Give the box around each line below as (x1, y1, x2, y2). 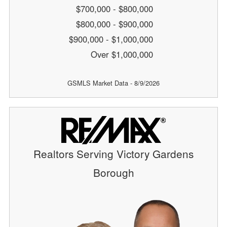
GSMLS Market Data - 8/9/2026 (67, 78, 160, 88)
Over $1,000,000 (91, 48, 156, 61)
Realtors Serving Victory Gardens (33, 146, 194, 162)
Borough (93, 165, 134, 180)
